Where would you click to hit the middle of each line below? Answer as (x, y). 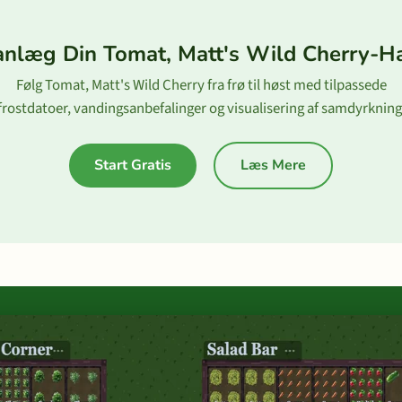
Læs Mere (273, 165)
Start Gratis (133, 165)
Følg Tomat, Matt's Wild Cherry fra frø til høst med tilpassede (201, 85)
